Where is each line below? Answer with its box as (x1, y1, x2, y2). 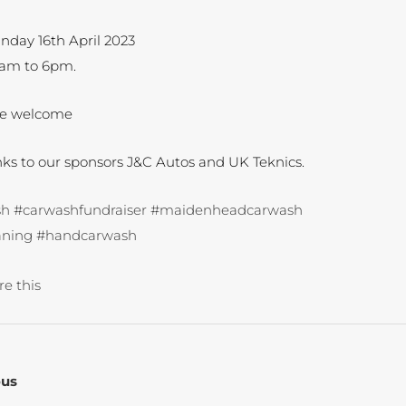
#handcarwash (36, 227, 137, 245)
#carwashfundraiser (14, 201, 147, 219)
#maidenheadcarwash (150, 201, 303, 219)
